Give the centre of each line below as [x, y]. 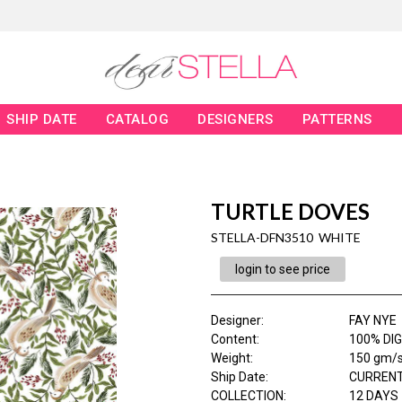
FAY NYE [372, 321]
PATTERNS [337, 120]
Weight [230, 358]
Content [233, 340]
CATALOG [137, 120]
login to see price [282, 270]
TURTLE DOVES [290, 212]
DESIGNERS [236, 120]
